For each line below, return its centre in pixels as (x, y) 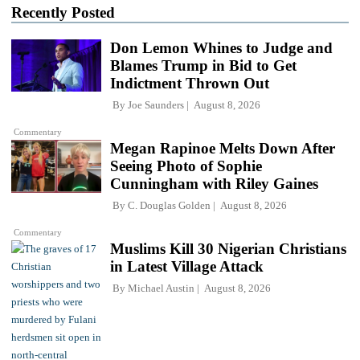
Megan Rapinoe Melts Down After (223, 148)
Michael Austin (161, 288)
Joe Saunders (156, 104)
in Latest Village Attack (187, 267)
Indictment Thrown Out (190, 83)
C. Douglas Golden (169, 205)
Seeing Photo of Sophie (186, 166)
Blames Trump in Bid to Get (203, 65)
